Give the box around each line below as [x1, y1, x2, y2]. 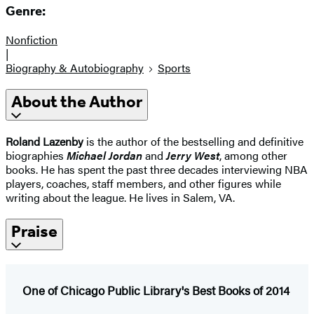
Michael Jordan [67, 146, 142, 163]
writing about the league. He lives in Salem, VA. [6, 189, 235, 205]
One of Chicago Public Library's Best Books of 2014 [22, 281, 289, 299]
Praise [11, 221, 57, 241]
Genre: [6, 4, 46, 20]
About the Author [11, 92, 142, 112]
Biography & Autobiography [6, 60, 144, 76]
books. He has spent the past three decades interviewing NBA [6, 161, 308, 177]
